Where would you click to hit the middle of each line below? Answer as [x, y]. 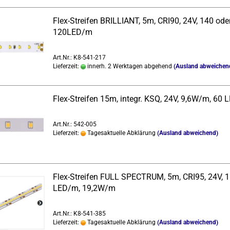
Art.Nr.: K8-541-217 [79, 57]
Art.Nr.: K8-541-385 [79, 214]
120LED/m [72, 32]
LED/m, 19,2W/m [84, 188]
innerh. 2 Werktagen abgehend [129, 66]
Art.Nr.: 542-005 [74, 124]
